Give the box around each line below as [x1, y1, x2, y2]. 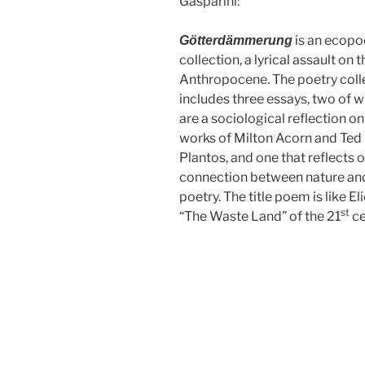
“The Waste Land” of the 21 [179, 209, 341, 225]
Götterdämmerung [179, 33, 292, 48]
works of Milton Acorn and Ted [179, 130, 362, 147]
